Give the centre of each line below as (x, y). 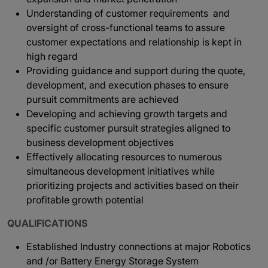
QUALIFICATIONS (47, 223)
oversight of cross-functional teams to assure (126, 28)
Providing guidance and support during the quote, (136, 71)
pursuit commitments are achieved (103, 99)
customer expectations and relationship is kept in (134, 42)
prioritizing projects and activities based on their (133, 185)
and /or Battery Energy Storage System (112, 261)
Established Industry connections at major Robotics (138, 246)
